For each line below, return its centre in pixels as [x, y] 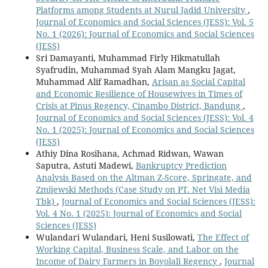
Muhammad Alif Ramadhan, [94, 82]
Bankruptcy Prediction [181, 166]
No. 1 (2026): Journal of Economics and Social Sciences [145, 34]
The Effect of [223, 237]
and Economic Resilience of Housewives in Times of [139, 94]
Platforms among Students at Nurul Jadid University [141, 10]
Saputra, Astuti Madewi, [86, 166]
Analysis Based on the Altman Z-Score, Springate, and [144, 178]
